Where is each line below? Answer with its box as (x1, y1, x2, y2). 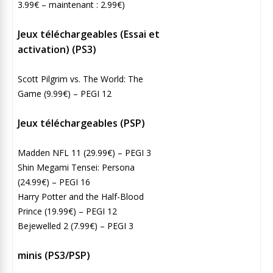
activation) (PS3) (18, 42, 96, 56)
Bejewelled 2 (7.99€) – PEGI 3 (18, 219, 133, 232)
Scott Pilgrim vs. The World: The (18, 73, 143, 85)
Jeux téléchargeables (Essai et (18, 27, 160, 41)
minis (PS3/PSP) (18, 248, 90, 262)
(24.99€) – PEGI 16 (18, 175, 90, 188)
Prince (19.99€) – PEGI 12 (18, 205, 117, 217)
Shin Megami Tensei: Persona (18, 161, 135, 173)
